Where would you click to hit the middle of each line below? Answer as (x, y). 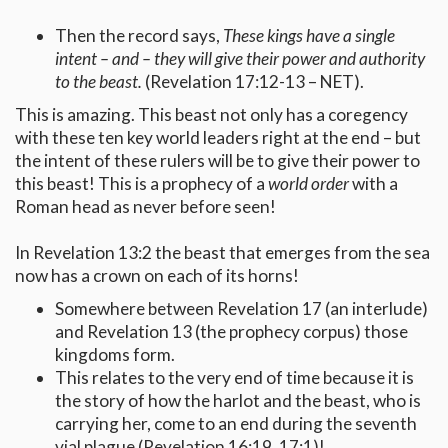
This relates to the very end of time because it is (234, 378)
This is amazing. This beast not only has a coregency (211, 115)
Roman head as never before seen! (145, 207)
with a (373, 184)
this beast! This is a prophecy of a (141, 184)
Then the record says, (139, 36)
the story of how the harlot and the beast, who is (238, 401)
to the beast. (100, 82)
